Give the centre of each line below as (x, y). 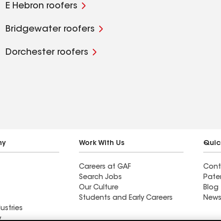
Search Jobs (100, 178)
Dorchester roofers (47, 53)
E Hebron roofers (41, 6)
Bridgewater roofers (50, 30)
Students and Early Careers (126, 198)
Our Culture (99, 188)
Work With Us (102, 144)
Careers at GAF (105, 167)
